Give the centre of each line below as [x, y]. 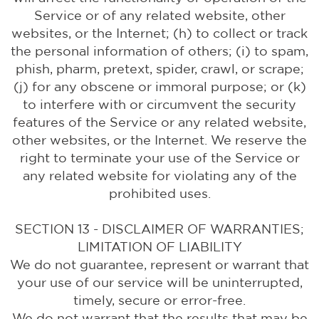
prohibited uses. [159, 193]
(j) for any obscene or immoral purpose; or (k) [159, 87]
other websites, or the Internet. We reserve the [159, 140]
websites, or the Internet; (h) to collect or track [159, 33]
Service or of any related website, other [159, 15]
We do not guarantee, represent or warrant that [159, 265]
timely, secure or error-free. [159, 300]
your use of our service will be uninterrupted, [159, 282]
